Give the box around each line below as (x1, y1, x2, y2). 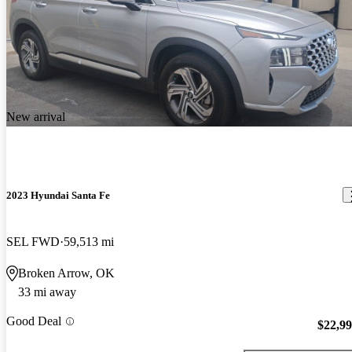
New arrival (6, 109, 65, 123)
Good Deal (6, 314, 61, 328)
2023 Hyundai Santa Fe (6, 189, 110, 201)
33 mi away (18, 284, 76, 299)
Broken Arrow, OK (18, 266, 115, 280)
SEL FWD (6, 234, 60, 248)
